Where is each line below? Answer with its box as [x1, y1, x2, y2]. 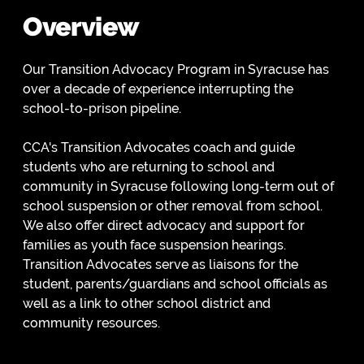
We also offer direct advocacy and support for [23, 217, 305, 233]
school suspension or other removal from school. [23, 197, 323, 214]
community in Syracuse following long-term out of [23, 178, 334, 194]
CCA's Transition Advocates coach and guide [23, 139, 295, 155]
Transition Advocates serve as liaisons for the [23, 256, 298, 272]
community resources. [23, 314, 160, 331]
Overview [23, 11, 140, 41]
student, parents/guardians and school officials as [23, 275, 327, 292]
